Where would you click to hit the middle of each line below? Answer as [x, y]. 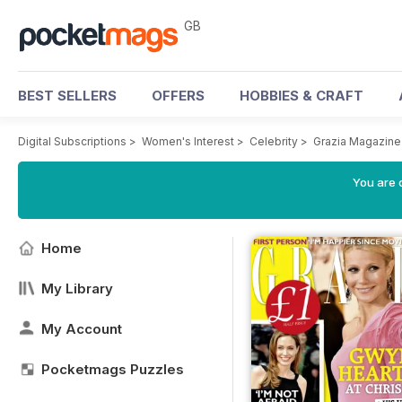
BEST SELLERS [67, 96]
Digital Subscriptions [72, 141]
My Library [77, 288]
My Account [82, 329]
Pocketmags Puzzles [113, 369]
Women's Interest [188, 141]
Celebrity [274, 141]
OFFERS [178, 96]
